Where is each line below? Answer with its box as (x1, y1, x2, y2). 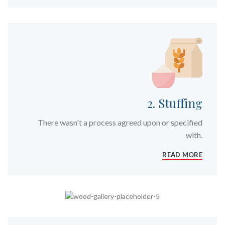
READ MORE (162, 150, 202, 159)
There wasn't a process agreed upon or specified (38, 118, 202, 128)
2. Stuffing (147, 95, 202, 111)
